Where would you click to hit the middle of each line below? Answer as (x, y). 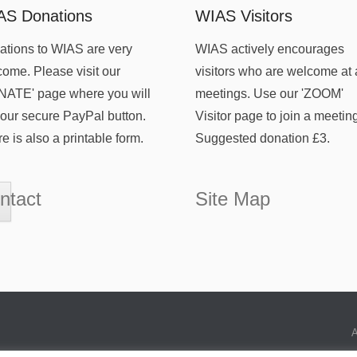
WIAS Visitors (244, 16)
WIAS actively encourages (270, 49)
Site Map (233, 199)
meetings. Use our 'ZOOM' (270, 94)
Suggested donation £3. (263, 138)
